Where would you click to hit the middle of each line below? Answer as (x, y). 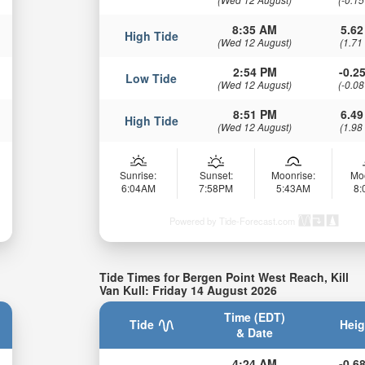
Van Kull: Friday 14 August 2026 (189, 290)
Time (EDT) (255, 317)
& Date (255, 333)
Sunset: (216, 174)
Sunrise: (139, 174)
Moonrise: (294, 174)
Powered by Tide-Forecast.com (233, 220)
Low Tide (152, 78)
